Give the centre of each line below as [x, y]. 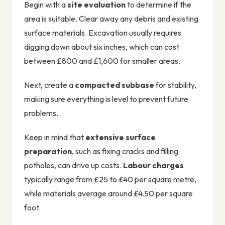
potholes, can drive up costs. [74, 165]
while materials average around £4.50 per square [108, 194]
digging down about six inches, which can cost [102, 47]
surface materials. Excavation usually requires [103, 33]
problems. [41, 113]
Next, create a [49, 85]
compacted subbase [115, 85]
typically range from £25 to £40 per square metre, [110, 180]
